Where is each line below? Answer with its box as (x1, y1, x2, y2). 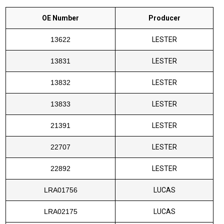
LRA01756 (43, 185, 77, 194)
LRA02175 (43, 207, 77, 215)
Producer (148, 13, 180, 22)
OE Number (42, 13, 79, 22)
